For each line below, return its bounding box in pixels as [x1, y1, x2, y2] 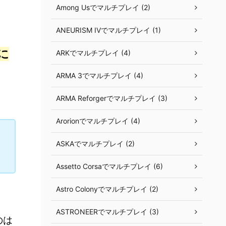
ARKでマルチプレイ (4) [56, 48, 131, 57]
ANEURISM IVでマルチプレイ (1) [56, 26, 161, 34]
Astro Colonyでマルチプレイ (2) [56, 185, 158, 193]
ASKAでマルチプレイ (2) [56, 139, 135, 148]
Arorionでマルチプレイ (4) [56, 117, 140, 125]
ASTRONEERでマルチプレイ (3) [56, 207, 159, 216]
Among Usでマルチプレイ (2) [56, 3, 150, 12]
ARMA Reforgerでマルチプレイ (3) [56, 94, 167, 102]
